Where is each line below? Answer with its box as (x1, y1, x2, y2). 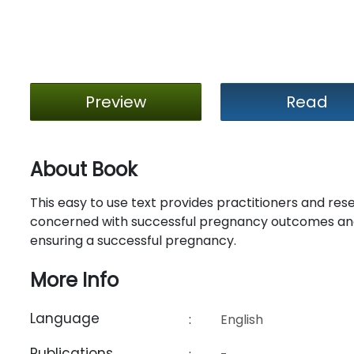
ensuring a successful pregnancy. (29, 232, 236, 250)
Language (29, 309, 100, 328)
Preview (85, 91, 147, 113)
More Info (29, 267, 119, 293)
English (220, 311, 264, 329)
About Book (29, 156, 137, 183)
